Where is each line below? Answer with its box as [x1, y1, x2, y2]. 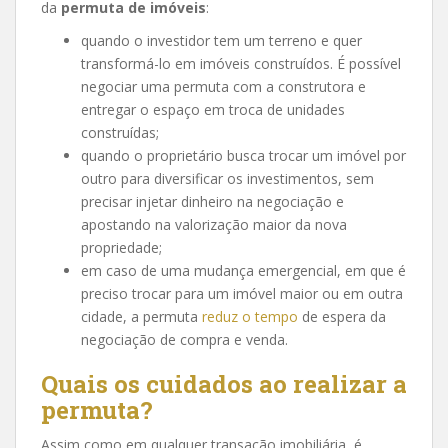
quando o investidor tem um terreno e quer [81, 30, 362, 50]
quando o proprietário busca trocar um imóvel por [81, 145, 406, 165]
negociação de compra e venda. [81, 329, 288, 349]
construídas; [81, 122, 159, 142]
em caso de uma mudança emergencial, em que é [81, 260, 406, 280]
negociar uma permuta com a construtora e [81, 76, 366, 96]
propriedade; [81, 237, 162, 257]
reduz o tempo [202, 306, 298, 326]
